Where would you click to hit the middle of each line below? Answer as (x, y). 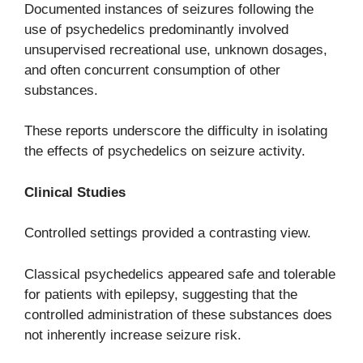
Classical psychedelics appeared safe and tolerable (180, 274)
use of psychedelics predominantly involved (156, 29)
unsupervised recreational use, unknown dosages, (176, 49)
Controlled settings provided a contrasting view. (168, 233)
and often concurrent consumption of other (152, 70)
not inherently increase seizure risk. (133, 335)
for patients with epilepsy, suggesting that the (161, 294)
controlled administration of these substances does (178, 314)
